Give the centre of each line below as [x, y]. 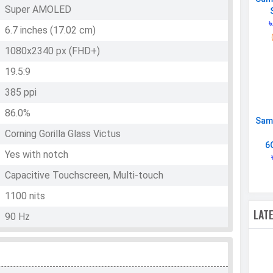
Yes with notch [37, 155]
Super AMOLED [38, 10]
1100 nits [25, 196]
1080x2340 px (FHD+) [53, 51]
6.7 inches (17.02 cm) [51, 30]
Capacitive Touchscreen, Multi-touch [84, 175]
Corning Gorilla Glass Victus [63, 134]
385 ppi [21, 93]
